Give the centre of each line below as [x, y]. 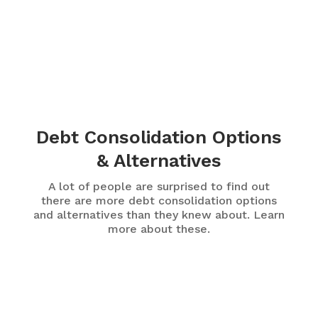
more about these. [159, 229]
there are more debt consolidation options [159, 201]
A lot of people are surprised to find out [159, 187]
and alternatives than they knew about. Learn [159, 215]
